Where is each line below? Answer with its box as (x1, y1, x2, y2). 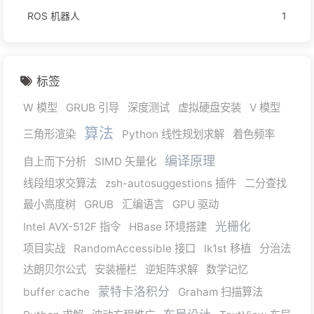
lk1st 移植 (204, 242, 251, 256)
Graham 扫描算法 (178, 285, 263, 299)
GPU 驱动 (172, 198, 219, 212)
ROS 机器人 (27, 10, 80, 22)
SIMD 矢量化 (95, 155, 156, 169)
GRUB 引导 (66, 101, 119, 115)
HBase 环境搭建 (129, 220, 207, 234)
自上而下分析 (23, 155, 86, 169)
